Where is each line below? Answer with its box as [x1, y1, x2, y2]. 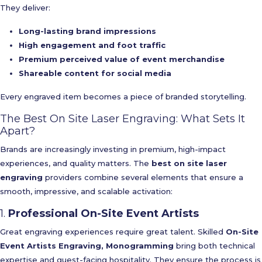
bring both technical [174, 241, 255, 250]
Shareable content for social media [19, 68, 171, 78]
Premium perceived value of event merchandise [19, 54, 225, 64]
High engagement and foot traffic [19, 40, 166, 50]
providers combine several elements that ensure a [43, 173, 243, 182]
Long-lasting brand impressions [19, 26, 156, 36]
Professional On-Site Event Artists [8, 207, 199, 220]
